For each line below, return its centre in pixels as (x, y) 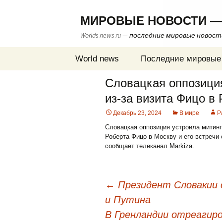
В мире (189, 113)
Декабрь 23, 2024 (137, 113)
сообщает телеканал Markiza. (150, 146)
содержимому (86, 71)
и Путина (128, 200)
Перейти (78, 52)
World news (97, 59)
